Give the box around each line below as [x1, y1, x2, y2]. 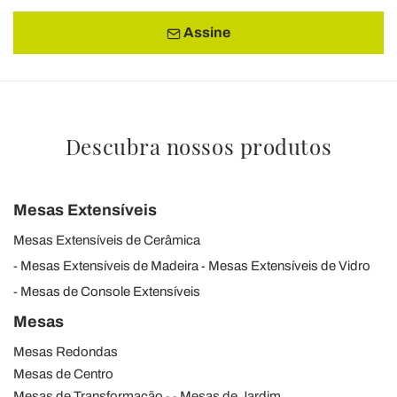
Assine [181, 25, 230, 41]
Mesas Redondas [13, 344, 118, 359]
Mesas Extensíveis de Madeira [20, 258, 198, 273]
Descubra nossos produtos [65, 131, 332, 160]
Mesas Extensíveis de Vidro [208, 258, 370, 273]
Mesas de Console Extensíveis [20, 284, 200, 299]
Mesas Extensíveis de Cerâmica [13, 232, 200, 247]
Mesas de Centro [13, 366, 113, 381]
